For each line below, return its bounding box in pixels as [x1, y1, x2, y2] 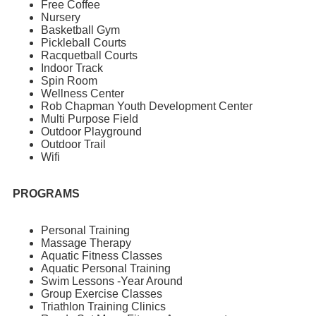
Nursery [41, 11, 80, 24]
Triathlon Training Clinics [41, 300, 166, 313]
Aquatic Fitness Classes [41, 250, 162, 262]
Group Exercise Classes [41, 288, 162, 300]
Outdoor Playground [41, 126, 142, 138]
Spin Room [41, 75, 100, 87]
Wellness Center [41, 87, 127, 100]
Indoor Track [41, 62, 103, 75]
